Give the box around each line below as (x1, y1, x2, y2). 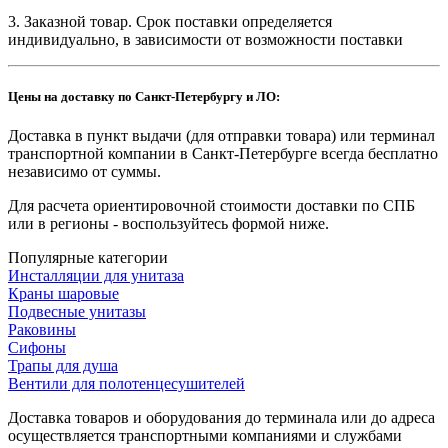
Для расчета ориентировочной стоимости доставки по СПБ (8, 196, 415, 214)
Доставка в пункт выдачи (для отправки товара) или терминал (8, 126, 435, 144)
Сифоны (8, 338, 66, 356)
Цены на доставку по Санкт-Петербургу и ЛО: (8, 88, 280, 104)
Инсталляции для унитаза (8, 266, 184, 284)
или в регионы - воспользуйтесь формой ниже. (8, 214, 329, 232)
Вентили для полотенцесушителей (8, 374, 245, 392)
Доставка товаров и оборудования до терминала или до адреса (8, 408, 435, 426)
